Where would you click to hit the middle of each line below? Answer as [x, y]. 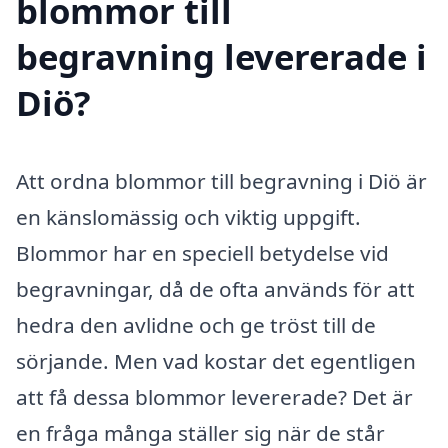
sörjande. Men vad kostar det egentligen [216, 361]
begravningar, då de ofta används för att [215, 289]
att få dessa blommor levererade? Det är [214, 397]
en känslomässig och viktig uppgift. [188, 217]
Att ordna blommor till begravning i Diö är [221, 181]
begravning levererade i [221, 57]
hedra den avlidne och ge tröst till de [196, 325]
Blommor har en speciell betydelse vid [202, 253]
